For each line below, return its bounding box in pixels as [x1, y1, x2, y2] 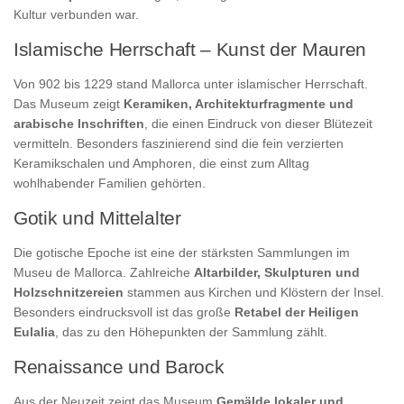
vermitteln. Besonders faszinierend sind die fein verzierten [14, 136, 344, 151]
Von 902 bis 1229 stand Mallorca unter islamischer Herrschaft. [14, 77, 368, 92]
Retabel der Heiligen [234, 305, 359, 320]
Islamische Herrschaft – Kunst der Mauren [14, 39, 366, 60]
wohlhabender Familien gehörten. [14, 176, 206, 191]
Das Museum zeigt [14, 96, 124, 112]
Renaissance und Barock [14, 356, 225, 378]
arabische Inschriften [14, 116, 144, 132]
